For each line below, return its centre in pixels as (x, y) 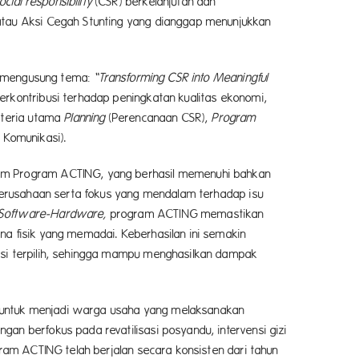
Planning (85, 118)
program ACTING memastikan (186, 214)
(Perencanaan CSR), (159, 118)
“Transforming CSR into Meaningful (181, 78)
